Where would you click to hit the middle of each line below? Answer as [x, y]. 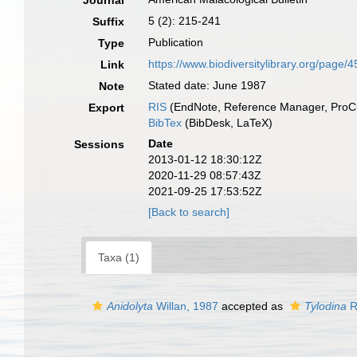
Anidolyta [130, 306]
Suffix [109, 22]
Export [107, 108]
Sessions [100, 144]
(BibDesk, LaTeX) [228, 123]
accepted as [252, 306]
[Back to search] [189, 212]
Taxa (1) [119, 257]
